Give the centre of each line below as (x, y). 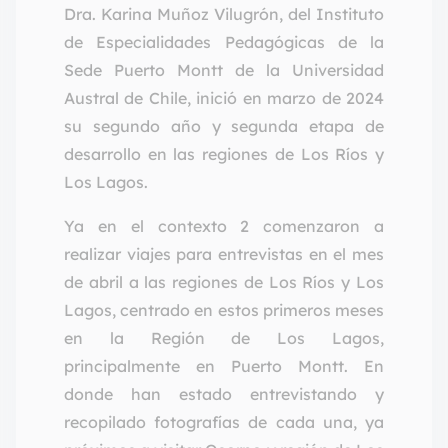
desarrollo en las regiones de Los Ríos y (224, 154)
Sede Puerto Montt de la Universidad (224, 70)
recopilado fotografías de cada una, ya (224, 422)
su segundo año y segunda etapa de (224, 126)
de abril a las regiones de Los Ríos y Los (224, 282)
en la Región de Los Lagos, (224, 338)
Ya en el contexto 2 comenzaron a (224, 226)
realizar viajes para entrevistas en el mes (224, 254)
